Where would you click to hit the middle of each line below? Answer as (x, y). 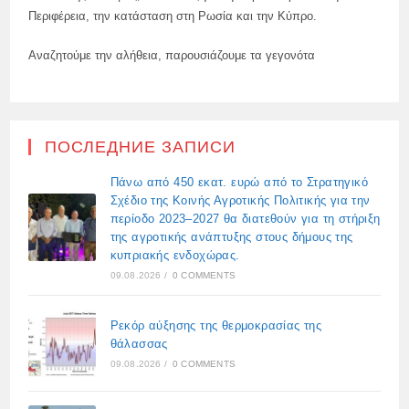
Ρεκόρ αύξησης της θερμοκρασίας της (216, 325)
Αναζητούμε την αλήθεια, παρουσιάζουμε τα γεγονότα (172, 55)
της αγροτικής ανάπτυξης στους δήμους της (231, 236)
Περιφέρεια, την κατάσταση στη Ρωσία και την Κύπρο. (173, 16)
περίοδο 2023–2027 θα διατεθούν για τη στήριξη (245, 218)
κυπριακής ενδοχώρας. (175, 255)
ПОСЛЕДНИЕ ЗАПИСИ (141, 147)
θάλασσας (139, 343)
